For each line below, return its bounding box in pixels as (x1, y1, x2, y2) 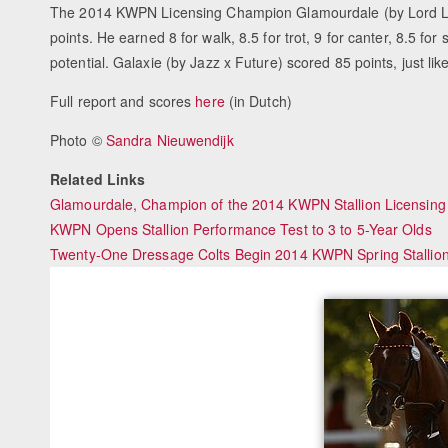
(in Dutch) (224, 91, 292, 112)
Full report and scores (50, 91, 196, 112)
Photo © (50, 130, 106, 151)
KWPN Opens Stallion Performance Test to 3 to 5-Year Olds (50, 219, 432, 240)
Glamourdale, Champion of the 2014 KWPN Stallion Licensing (50, 194, 446, 215)
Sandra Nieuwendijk (105, 130, 234, 151)
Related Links (50, 169, 146, 190)
